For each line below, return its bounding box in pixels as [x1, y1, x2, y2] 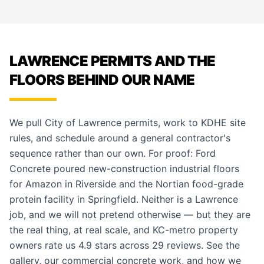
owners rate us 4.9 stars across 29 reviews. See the [9, 239, 240, 251]
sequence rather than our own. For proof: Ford [9, 147, 216, 159]
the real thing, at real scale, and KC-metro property [9, 224, 238, 236]
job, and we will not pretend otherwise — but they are [9, 209, 250, 220]
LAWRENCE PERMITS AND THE [9, 52, 216, 70]
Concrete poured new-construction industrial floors [9, 163, 239, 174]
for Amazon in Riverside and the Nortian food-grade [9, 178, 243, 190]
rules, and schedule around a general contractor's [9, 132, 230, 144]
